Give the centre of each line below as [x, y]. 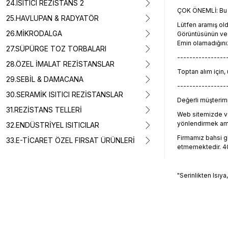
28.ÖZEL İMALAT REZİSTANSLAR [60, 64]
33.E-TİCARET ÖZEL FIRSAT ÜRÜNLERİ [70, 140]
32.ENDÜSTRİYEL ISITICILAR [53, 125]
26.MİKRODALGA [34, 33]
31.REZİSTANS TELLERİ [44, 110]
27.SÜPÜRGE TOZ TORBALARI [56, 49]
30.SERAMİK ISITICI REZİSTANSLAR [65, 94]
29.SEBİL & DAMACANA [45, 79]
